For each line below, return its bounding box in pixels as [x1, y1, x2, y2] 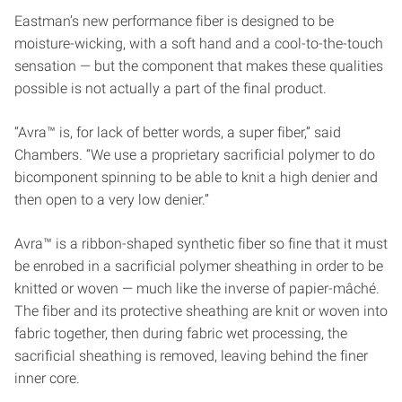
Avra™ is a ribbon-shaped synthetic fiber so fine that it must [14, 234, 388, 252]
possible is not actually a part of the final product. [14, 79, 327, 97]
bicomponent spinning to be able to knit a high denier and [14, 168, 378, 186]
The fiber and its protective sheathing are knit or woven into [14, 301, 388, 319]
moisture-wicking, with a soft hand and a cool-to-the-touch [14, 34, 383, 52]
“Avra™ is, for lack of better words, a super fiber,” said [14, 123, 341, 141]
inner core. [14, 369, 80, 387]
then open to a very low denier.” [14, 190, 209, 208]
